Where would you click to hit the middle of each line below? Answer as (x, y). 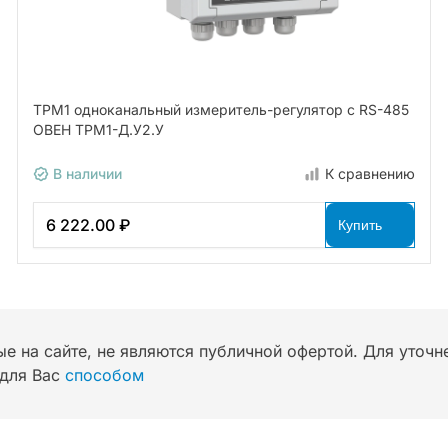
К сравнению (370, 174)
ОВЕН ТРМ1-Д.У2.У (98, 130)
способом (104, 375)
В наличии (85, 174)
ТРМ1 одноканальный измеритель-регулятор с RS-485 (220, 110)
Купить (360, 225)
